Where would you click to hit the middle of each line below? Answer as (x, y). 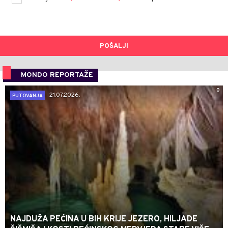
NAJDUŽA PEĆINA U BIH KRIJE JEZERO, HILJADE (104, 219)
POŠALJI (114, 46)
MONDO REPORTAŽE (57, 75)
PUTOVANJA (27, 96)
